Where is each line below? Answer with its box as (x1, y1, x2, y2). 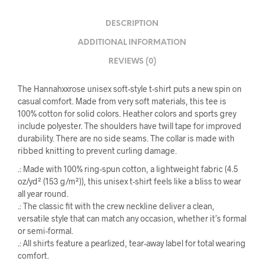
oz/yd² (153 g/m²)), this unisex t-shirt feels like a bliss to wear (18, 176, 241, 186)
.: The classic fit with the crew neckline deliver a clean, (18, 201, 214, 211)
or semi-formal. (18, 226, 73, 236)
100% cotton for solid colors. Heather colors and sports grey (18, 108, 236, 118)
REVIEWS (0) (108, 57, 156, 65)
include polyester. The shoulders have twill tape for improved (18, 121, 242, 131)
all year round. (18, 189, 68, 199)
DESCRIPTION (105, 19, 159, 28)
